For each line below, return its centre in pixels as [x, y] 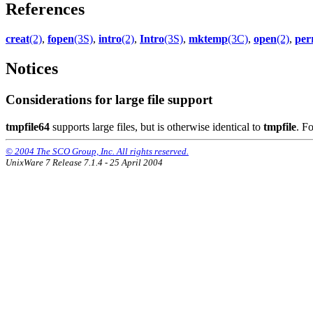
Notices [32, 69]
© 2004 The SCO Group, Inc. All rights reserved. [97, 151]
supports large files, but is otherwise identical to [156, 126]
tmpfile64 [28, 126]
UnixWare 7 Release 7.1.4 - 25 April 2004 [84, 162]
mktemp [208, 39]
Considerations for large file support [109, 100]
